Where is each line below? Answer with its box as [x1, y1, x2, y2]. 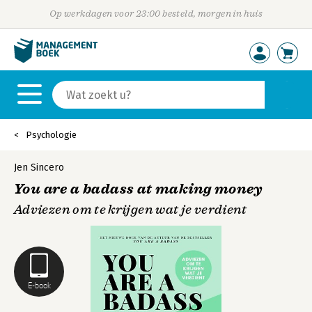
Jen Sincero [14, 162, 64, 173]
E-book [27, 280, 51, 290]
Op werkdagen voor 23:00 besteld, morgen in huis [49, 8, 263, 19]
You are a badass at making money [14, 180, 263, 198]
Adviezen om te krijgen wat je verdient [14, 202, 247, 217]
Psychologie [26, 130, 77, 140]
